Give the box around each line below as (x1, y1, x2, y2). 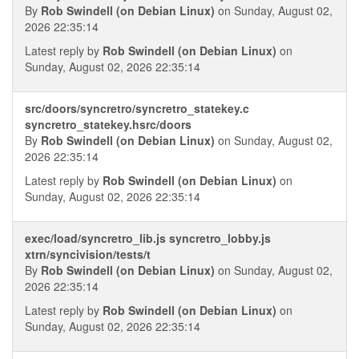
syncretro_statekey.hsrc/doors (25, 116, 192, 132)
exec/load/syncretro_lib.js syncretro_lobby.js (25, 230, 271, 246)
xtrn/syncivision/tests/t (25, 246, 151, 262)
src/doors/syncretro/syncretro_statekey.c (25, 100, 249, 116)
